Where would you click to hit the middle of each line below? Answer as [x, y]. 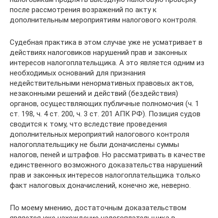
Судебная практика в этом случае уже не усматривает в [106, 42]
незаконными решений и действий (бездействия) [94, 93]
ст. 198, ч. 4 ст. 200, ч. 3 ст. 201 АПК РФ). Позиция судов [105, 114]
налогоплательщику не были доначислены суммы [94, 145]
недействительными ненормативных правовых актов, [102, 83]
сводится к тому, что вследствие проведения [88, 124]
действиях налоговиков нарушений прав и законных [98, 53]
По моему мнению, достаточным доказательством [98, 208]
